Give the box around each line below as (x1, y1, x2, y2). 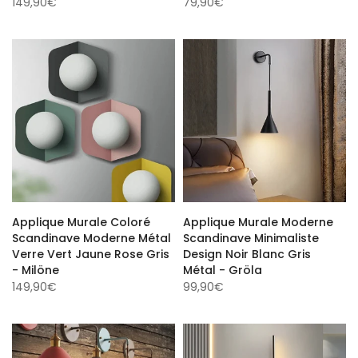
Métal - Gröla (183, 260, 262, 276)
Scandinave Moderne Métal (12, 228, 171, 244)
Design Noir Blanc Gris (183, 244, 311, 260)
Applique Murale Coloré (12, 212, 150, 228)
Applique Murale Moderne (183, 212, 333, 228)
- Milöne (12, 260, 59, 276)
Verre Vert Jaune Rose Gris (12, 244, 169, 260)
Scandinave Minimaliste (183, 228, 319, 244)
